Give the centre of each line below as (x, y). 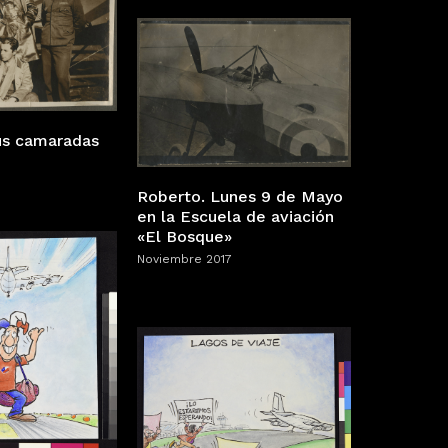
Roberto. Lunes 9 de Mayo (240, 196)
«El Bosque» (184, 236)
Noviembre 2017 (184, 258)
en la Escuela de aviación (235, 216)
